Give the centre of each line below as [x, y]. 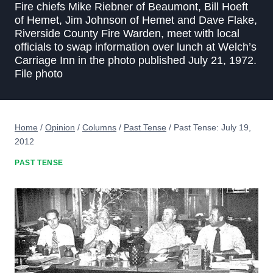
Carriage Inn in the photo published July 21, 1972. [136, 60]
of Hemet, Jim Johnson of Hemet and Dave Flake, [136, 20]
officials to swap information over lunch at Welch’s [136, 47]
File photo [39, 73]
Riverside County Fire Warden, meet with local [127, 33]
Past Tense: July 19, [212, 127]
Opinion [60, 127]
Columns [99, 127]
